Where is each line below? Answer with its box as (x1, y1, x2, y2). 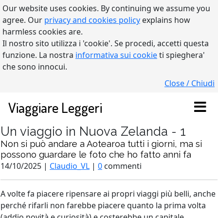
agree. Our (2, 15, 44, 25)
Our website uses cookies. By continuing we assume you (2, 3, 210, 14)
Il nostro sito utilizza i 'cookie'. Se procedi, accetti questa (2, 38, 209, 49)
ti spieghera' (157, 50, 205, 60)
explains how (140, 15, 190, 25)
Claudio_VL (50, 161, 90, 171)
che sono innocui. (2, 61, 67, 72)
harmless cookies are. (2, 26, 83, 37)
